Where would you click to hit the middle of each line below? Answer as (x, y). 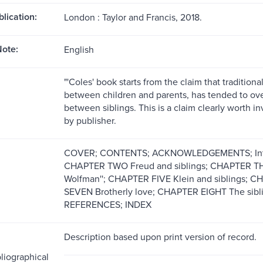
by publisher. (90, 120)
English (79, 49)
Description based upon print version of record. (160, 236)
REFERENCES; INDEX (107, 204)
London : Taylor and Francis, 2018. (133, 17)
